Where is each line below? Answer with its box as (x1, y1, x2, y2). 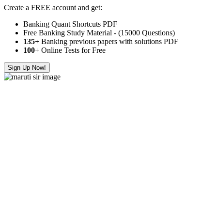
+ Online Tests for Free (35, 46, 106, 54)
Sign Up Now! (8, 63, 46, 71)
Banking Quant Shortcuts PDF (23, 19, 117, 28)
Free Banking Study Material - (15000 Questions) (23, 28, 175, 37)
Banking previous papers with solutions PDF (39, 37, 178, 46)
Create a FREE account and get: (4, 3, 102, 12)
